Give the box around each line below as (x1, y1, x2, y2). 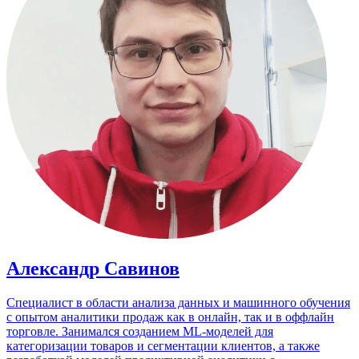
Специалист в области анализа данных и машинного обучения (6, 295, 350, 309)
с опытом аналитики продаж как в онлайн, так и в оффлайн (6, 309, 334, 324)
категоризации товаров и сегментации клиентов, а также (6, 338, 320, 353)
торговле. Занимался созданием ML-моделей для (6, 324, 273, 338)
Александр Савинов (6, 257, 179, 279)
